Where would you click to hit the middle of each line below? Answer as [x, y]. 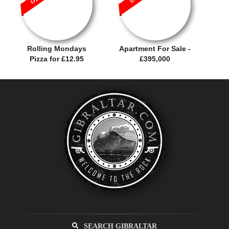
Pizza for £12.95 [57, 59]
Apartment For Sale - [155, 49]
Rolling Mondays [57, 49]
